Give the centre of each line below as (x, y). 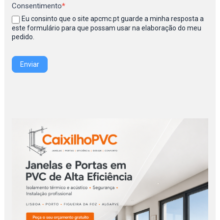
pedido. (23, 37)
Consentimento (37, 6)
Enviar (30, 64)
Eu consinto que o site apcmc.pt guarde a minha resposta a (113, 19)
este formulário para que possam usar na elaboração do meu (107, 28)
